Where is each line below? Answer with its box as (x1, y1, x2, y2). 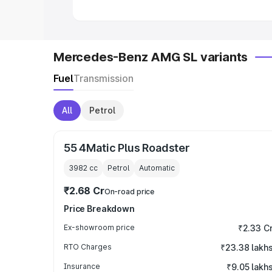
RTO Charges (64, 242, 112, 251)
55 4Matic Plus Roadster (64, 141, 189, 154)
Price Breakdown (64, 203, 135, 214)
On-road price (104, 187, 155, 196)
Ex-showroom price (64, 223, 135, 232)
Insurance (64, 262, 100, 271)
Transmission (73, 72, 134, 84)
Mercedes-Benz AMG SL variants (53, 50, 248, 64)
